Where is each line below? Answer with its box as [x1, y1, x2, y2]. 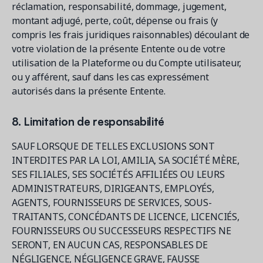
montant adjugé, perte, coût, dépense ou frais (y [12, 14, 218, 27]
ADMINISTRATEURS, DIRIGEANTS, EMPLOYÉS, [12, 182, 214, 195]
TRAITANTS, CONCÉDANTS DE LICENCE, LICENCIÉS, [12, 210, 240, 223]
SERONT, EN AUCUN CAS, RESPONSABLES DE [12, 238, 208, 251]
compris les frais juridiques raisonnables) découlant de [12, 28, 250, 41]
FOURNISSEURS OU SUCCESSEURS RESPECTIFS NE [12, 224, 231, 237]
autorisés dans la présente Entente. [12, 85, 166, 97]
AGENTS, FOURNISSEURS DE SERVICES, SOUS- [12, 196, 212, 209]
